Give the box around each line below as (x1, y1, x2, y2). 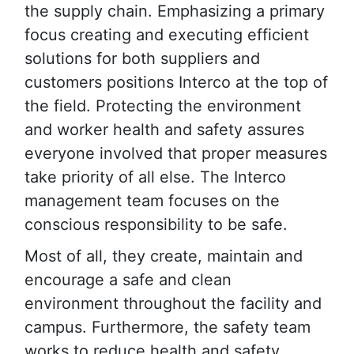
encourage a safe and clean (24, 270, 232, 290)
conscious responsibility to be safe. (24, 215, 288, 235)
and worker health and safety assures (24, 120, 304, 140)
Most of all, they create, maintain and (24, 247, 303, 266)
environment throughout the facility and (24, 294, 322, 314)
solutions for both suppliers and (24, 49, 260, 69)
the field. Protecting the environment (24, 96, 301, 116)
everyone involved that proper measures (24, 144, 327, 164)
